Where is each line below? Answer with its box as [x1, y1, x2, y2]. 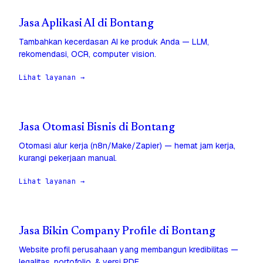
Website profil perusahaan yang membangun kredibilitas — [19, 244, 238, 255]
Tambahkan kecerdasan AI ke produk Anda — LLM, [19, 36, 209, 48]
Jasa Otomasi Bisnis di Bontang [19, 122, 175, 134]
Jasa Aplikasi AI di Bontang [19, 18, 154, 30]
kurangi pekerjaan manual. [19, 153, 117, 164]
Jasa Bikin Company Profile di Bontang [19, 226, 215, 238]
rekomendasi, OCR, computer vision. [19, 49, 156, 60]
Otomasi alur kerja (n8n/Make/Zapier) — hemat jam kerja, [19, 140, 235, 151]
